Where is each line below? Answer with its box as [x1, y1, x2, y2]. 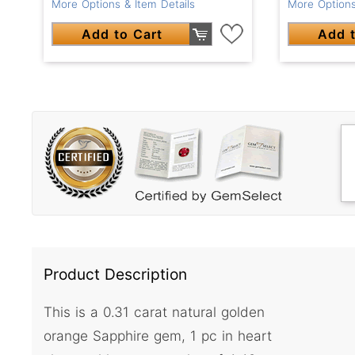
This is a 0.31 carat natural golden [44, 303, 265, 320]
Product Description [44, 265, 187, 284]
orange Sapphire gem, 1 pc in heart [44, 326, 272, 344]
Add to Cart [82, 26, 163, 43]
